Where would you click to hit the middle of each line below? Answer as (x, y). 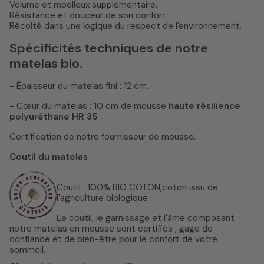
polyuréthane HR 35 (54, 117)
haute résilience (204, 106)
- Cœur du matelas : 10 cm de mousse (89, 106)
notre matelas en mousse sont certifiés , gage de (111, 229)
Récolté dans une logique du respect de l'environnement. (126, 26)
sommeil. (27, 250)
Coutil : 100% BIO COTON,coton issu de (137, 188)
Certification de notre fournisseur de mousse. (103, 137)
